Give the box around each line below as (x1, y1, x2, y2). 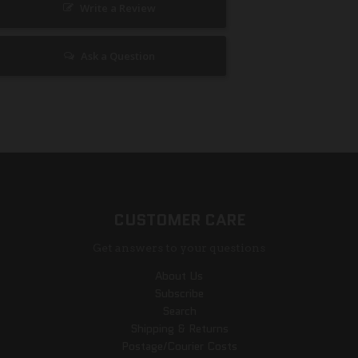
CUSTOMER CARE (113, 208, 245, 231)
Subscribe (154, 284, 204, 301)
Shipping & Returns (129, 320, 229, 336)
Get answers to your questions (93, 241, 265, 254)
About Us (155, 267, 203, 284)
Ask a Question (80, 48, 155, 63)
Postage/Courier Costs (121, 337, 237, 354)
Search (161, 302, 197, 319)
